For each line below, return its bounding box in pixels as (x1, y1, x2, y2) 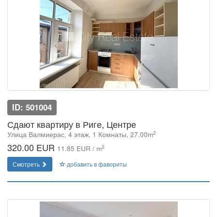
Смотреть (13, 160, 41, 168)
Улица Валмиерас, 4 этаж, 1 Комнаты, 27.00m (7, 130, 153, 139)
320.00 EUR (7, 141, 57, 154)
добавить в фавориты (65, 160, 127, 168)
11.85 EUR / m (57, 144, 102, 153)
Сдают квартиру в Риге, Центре (7, 118, 136, 130)
